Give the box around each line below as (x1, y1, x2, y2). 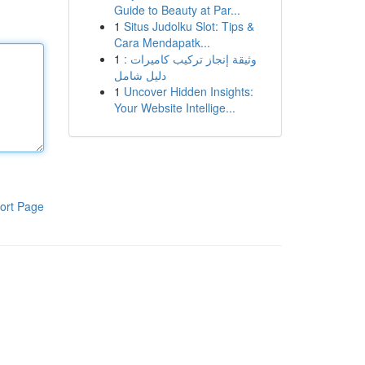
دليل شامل (113, 67, 166, 83)
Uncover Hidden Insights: (123, 83, 253, 99)
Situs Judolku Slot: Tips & (123, 18, 254, 34)
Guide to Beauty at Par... (113, 2, 240, 18)
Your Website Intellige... (113, 99, 235, 116)
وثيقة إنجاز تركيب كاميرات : (123, 51, 257, 67)
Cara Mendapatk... (113, 34, 210, 51)
